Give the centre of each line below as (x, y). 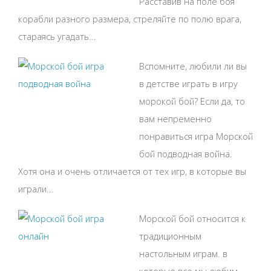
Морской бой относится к (192, 218)
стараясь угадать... (57, 36)
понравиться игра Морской (196, 136)
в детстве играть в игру (188, 83)
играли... (36, 188)
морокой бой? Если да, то (192, 101)
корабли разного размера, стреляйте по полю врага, (130, 18)
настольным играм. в (183, 253)
